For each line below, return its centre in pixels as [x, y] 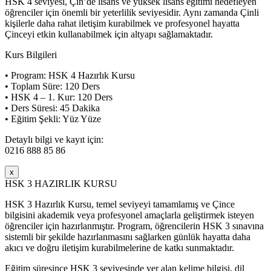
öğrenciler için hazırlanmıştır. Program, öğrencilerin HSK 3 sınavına [134, 226]
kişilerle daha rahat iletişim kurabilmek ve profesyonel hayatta [122, 23]
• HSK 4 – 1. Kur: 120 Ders [59, 97]
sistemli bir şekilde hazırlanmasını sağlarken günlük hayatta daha [128, 237]
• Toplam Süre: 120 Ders [52, 86]
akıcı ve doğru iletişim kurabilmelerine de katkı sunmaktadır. [119, 247]
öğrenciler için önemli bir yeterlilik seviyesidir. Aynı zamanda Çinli [132, 12]
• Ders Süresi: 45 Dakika [52, 108]
